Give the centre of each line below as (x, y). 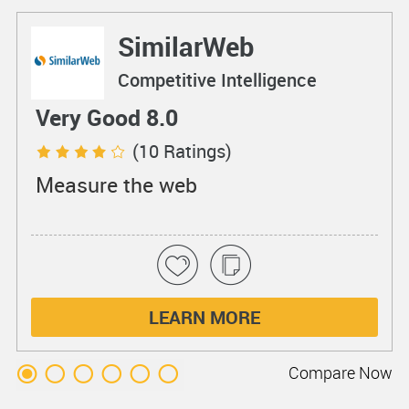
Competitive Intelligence (217, 79)
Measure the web (116, 184)
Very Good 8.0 (106, 116)
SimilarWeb (185, 46)
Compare (322, 372)
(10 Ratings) (182, 151)
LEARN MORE (204, 317)
